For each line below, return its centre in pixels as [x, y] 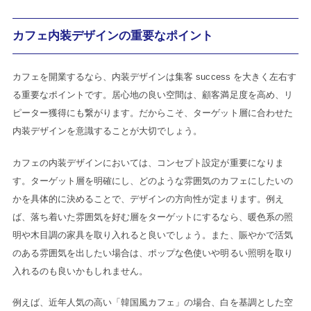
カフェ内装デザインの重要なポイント [113, 36]
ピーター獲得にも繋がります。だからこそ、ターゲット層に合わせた [152, 113]
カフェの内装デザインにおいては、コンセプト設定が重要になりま [148, 162]
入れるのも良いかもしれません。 [80, 271]
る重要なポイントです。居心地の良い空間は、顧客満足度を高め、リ [152, 95]
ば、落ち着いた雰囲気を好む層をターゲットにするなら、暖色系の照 [152, 217]
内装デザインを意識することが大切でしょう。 [107, 131]
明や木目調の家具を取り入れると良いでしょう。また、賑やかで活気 [152, 235]
